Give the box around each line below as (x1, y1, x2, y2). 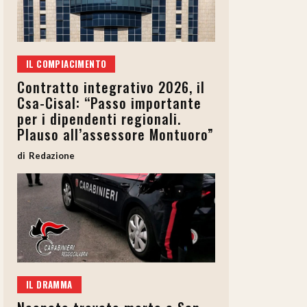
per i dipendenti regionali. (17, 108, 181, 130)
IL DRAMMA (26, 278, 73, 292)
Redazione (29, 150, 75, 162)
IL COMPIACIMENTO (26, 57, 107, 71)
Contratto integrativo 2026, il (17, 77, 205, 98)
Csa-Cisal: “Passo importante (17, 93, 201, 114)
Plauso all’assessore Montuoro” (17, 124, 214, 145)
